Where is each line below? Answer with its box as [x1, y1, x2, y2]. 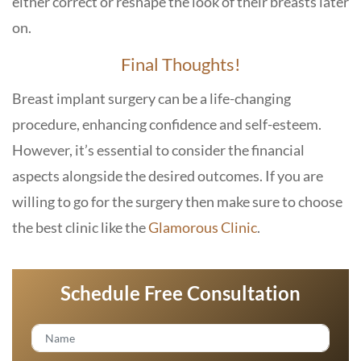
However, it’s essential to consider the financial [12, 141, 305, 159]
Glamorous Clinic [148, 218, 257, 236]
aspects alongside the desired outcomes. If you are [12, 167, 323, 185]
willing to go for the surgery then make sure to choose [12, 193, 342, 210]
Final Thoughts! [120, 53, 241, 75]
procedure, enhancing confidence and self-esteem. [12, 115, 322, 133]
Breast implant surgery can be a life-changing [12, 89, 291, 107]
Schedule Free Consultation [60, 281, 301, 305]
